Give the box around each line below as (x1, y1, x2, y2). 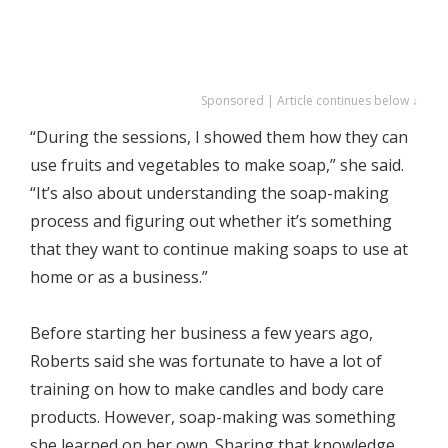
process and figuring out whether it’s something (30, 210, 392, 233)
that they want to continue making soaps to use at (30, 238, 408, 261)
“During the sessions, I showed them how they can (30, 126, 408, 149)
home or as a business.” (30, 266, 208, 289)
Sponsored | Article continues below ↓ (201, 92, 418, 110)
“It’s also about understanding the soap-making (30, 182, 389, 205)
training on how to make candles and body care (30, 378, 384, 401)
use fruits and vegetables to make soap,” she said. (30, 154, 404, 177)
